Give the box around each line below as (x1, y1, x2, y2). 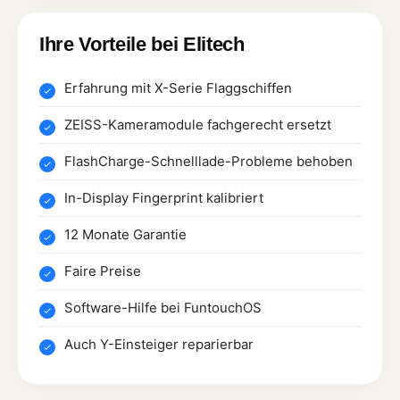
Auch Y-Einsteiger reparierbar (64, 335, 254, 353)
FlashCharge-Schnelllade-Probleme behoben (64, 152, 353, 170)
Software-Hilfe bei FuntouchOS (64, 298, 262, 316)
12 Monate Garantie (64, 225, 187, 243)
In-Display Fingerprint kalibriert (64, 188, 263, 206)
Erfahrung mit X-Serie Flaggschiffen (64, 79, 292, 96)
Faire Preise (64, 262, 141, 279)
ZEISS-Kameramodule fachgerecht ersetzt (64, 115, 331, 133)
